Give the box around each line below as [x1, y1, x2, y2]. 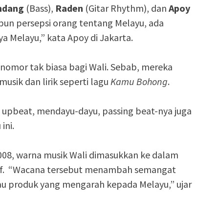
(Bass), [24, 2, 55, 15]
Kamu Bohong [110, 75, 168, 88]
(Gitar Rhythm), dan [83, 2, 169, 15]
